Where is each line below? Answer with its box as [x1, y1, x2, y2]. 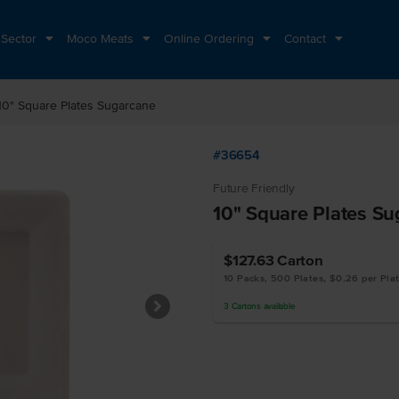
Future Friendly [213, 182, 295, 195]
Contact [284, 32, 330, 45]
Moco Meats [67, 32, 137, 45]
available [260, 301, 296, 311]
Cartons [231, 301, 261, 311]
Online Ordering [164, 32, 257, 45]
